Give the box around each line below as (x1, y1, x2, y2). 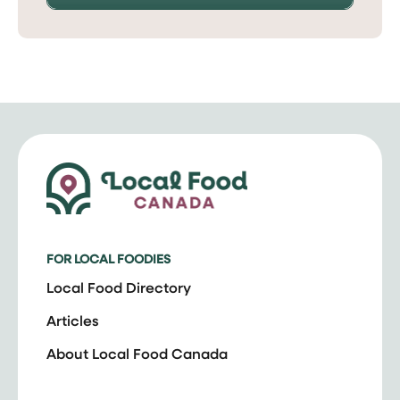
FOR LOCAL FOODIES (46, 249, 171, 267)
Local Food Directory (46, 278, 191, 297)
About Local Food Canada (46, 344, 228, 363)
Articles (46, 311, 99, 330)
